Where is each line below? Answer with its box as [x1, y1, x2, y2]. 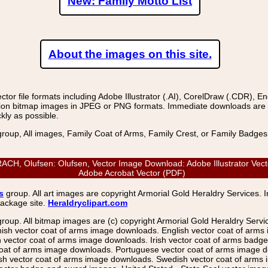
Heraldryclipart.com [48, 198, 127, 208]
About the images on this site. [48, 48, 212, 60]
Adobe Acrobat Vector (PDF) [78, 168, 190, 178]
